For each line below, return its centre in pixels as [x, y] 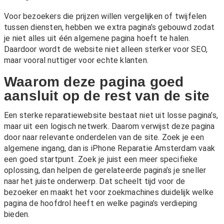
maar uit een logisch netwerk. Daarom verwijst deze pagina [109, 126]
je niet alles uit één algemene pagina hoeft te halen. [97, 38]
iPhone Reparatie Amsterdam [144, 148]
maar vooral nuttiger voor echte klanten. [76, 60]
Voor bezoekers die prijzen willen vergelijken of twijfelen [105, 16]
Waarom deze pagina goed [94, 82]
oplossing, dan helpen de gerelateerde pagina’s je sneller [105, 170]
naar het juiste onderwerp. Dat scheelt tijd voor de [95, 181]
